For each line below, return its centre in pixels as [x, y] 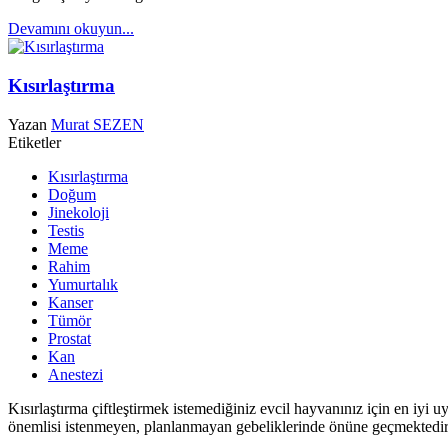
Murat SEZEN [97, 124]
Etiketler [34, 142]
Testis [66, 230]
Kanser [70, 302]
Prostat [69, 338]
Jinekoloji [78, 212]
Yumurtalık [83, 284]
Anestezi [75, 374]
